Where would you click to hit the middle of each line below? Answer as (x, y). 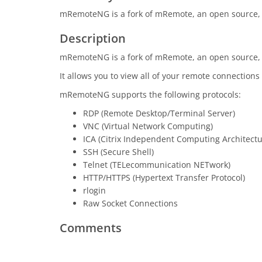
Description (93, 38)
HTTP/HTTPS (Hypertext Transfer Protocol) (164, 177)
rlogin (94, 190)
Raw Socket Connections (130, 203)
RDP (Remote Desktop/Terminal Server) (159, 113)
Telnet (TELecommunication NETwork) (157, 165)
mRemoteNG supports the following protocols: (150, 94)
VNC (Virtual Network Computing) (148, 126)
